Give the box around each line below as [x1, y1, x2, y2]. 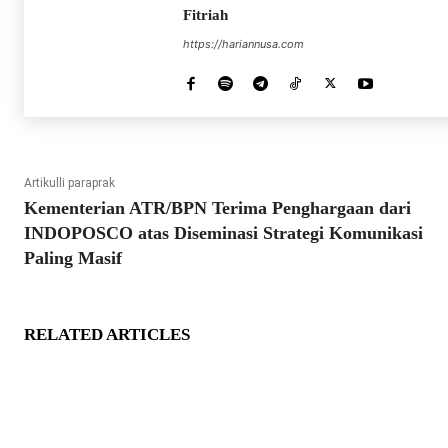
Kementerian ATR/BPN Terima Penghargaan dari [24, 198, 411, 219]
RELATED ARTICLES [24, 325, 190, 345]
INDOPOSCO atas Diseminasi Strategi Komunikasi [24, 223, 423, 244]
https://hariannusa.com [183, 37, 304, 52]
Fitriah [183, 7, 228, 24]
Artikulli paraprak [24, 176, 115, 191]
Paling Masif [24, 248, 122, 269]
